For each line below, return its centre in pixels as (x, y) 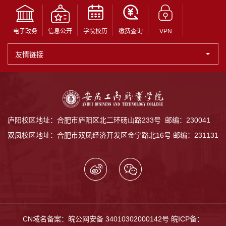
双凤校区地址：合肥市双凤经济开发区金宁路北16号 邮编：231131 (113, 135)
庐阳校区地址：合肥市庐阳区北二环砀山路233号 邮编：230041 (109, 120)
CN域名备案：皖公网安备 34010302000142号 (97, 219)
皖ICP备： (187, 219)
